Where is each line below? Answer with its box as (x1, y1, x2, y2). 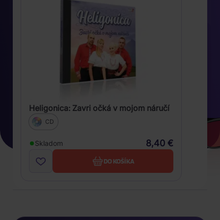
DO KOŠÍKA (103, 157, 135, 165)
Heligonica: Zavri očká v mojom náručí (29, 103, 169, 113)
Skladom (35, 139, 63, 147)
